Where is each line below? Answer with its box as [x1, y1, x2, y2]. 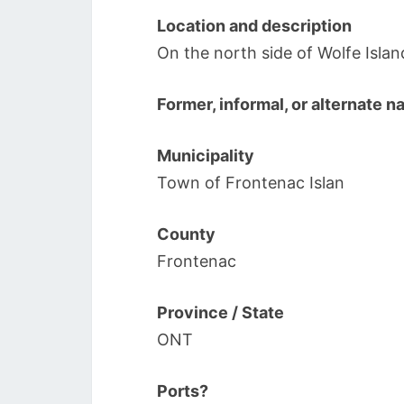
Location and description [157, 16, 352, 35]
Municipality [157, 146, 254, 165]
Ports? [157, 381, 208, 400]
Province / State [157, 303, 284, 322]
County [157, 225, 216, 243]
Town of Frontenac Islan [157, 173, 344, 192]
